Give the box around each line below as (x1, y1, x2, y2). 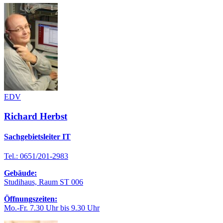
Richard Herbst (4, 111, 67, 121)
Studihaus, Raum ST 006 (4, 178, 83, 187)
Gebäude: (4, 169, 37, 178)
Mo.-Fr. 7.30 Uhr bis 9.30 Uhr (4, 204, 100, 213)
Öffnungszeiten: (4, 195, 57, 204)
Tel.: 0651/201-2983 (4, 152, 68, 161)
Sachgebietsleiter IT (4, 132, 71, 141)
